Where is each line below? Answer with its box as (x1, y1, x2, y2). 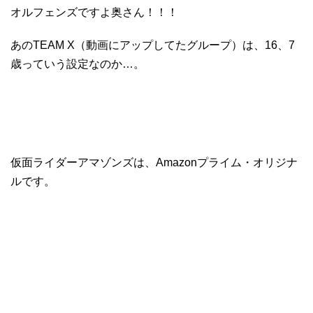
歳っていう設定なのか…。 (10, 58, 145, 71)
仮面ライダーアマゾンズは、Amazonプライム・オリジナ (10, 156, 298, 169)
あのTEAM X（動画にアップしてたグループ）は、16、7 (10, 39, 295, 52)
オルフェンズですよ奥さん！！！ (10, 6, 178, 19)
